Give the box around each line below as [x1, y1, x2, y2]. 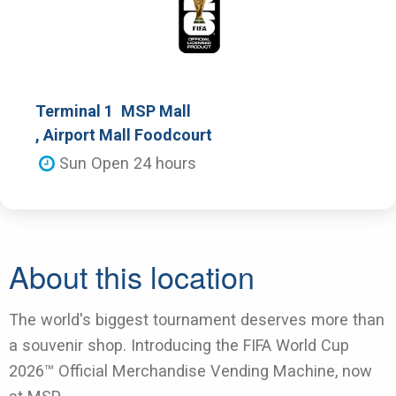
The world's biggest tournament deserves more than [9, 309, 385, 329]
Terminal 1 [35, 102, 113, 121]
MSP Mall [120, 102, 191, 121]
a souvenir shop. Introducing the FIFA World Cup [9, 335, 349, 354]
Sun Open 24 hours [54, 154, 196, 173]
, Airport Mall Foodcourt [35, 126, 212, 145]
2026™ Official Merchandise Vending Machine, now [9, 361, 372, 380]
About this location [9, 254, 255, 298]
